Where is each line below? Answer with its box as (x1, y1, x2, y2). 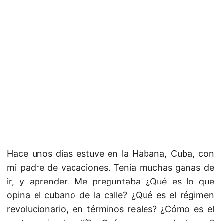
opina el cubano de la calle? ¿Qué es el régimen (7, 190, 214, 200)
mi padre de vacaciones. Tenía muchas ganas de (7, 162, 214, 173)
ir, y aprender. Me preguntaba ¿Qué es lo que (7, 176, 214, 186)
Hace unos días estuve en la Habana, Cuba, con (7, 148, 214, 159)
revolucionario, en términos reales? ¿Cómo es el (7, 204, 214, 214)
